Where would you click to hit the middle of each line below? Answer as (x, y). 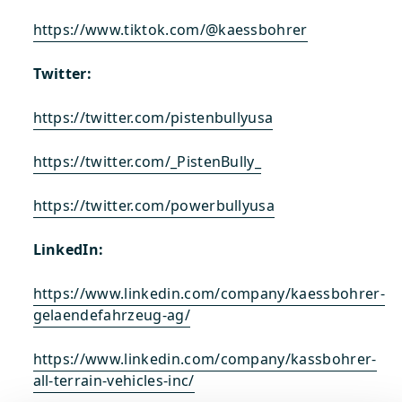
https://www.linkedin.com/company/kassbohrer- (205, 359)
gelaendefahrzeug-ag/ (111, 315)
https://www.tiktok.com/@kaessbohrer (170, 30)
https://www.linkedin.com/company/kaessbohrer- (209, 293)
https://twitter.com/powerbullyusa (154, 205)
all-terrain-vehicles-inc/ (114, 380)
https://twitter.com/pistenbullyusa (153, 118)
